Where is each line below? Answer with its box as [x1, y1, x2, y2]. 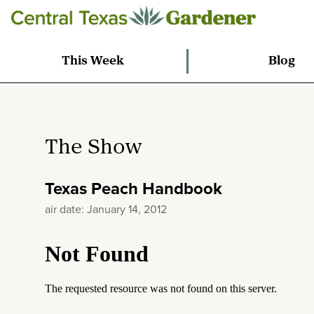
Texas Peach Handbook [45, 176, 222, 200]
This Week [62, 54, 125, 68]
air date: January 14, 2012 [45, 201, 167, 217]
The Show [45, 137, 142, 159]
